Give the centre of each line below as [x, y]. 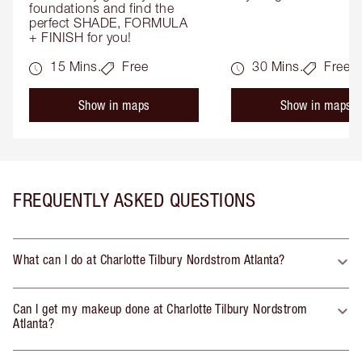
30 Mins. [278, 66]
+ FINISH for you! [80, 37]
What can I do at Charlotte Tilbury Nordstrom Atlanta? [149, 259]
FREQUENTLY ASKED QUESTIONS [134, 199]
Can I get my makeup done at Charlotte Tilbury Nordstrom [160, 308]
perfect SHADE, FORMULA [108, 22]
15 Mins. [76, 66]
